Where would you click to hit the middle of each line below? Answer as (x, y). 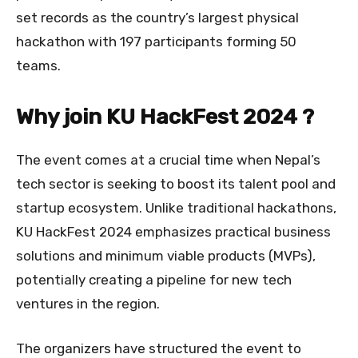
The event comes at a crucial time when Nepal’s (168, 160)
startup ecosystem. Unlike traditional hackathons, (176, 208)
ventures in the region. (88, 304)
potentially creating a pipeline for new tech (154, 280)
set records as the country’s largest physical (157, 18)
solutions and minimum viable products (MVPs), (166, 256)
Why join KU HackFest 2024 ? (165, 117)
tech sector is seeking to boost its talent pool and (176, 184)
